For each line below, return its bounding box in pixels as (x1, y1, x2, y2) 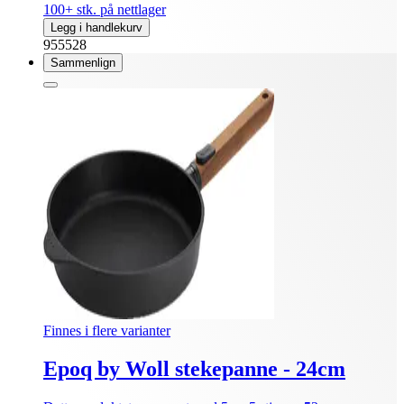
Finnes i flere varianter (43, 322, 170, 338)
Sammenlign (50, 55, 115, 69)
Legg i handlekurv (50, 20, 142, 34)
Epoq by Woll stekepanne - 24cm (43, 356, 345, 381)
